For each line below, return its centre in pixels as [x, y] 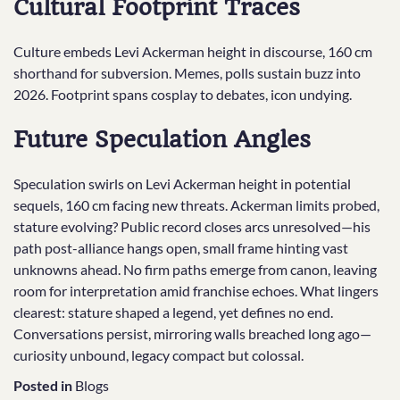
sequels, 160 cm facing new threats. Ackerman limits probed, [196, 204]
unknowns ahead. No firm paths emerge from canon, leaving [195, 269]
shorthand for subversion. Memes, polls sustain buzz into [187, 73]
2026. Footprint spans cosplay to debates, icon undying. [183, 95]
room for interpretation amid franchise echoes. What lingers [196, 290]
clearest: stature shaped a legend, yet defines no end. [173, 312]
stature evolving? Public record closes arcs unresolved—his [192, 226]
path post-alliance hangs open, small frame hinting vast [181, 247]
